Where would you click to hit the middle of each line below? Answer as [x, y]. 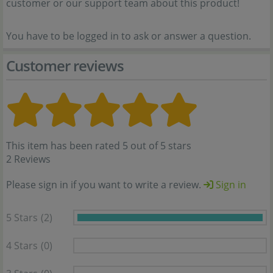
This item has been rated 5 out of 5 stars [99, 146]
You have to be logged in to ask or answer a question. [129, 36]
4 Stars [22, 246]
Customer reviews [65, 66]
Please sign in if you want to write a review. [105, 185]
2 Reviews [28, 159]
